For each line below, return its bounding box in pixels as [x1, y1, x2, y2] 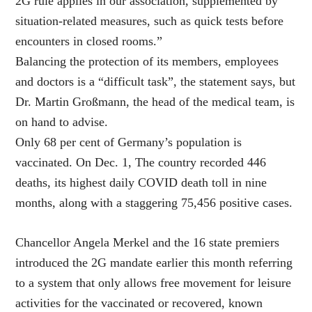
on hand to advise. [15, 115, 109, 130]
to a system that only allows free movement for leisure [15, 276, 292, 290]
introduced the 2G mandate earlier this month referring [15, 256, 293, 270]
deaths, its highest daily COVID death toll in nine [15, 175, 267, 190]
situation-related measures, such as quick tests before [15, 14, 284, 29]
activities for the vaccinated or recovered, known [15, 296, 263, 311]
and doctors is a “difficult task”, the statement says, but [15, 75, 296, 89]
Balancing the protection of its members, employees [15, 54, 279, 69]
